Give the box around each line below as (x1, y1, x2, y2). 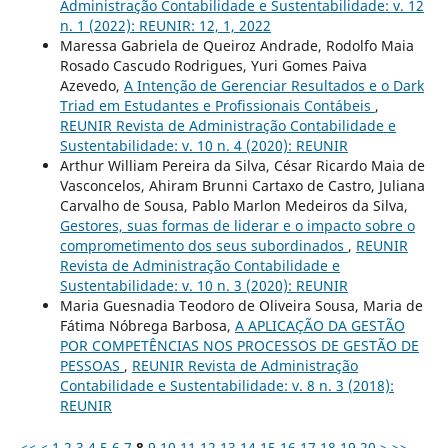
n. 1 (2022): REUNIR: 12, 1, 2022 (59, 16, 271, 36)
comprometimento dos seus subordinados (59, 236, 348, 256)
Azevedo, (59, 76, 124, 96)
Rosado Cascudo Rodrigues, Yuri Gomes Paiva (59, 56, 367, 76)
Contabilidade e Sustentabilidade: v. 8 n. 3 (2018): (59, 376, 394, 396)
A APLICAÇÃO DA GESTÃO (234, 316, 405, 336)
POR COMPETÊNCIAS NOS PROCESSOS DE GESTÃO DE (59, 336, 419, 356)
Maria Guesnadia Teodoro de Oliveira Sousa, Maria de (59, 296, 423, 316)
